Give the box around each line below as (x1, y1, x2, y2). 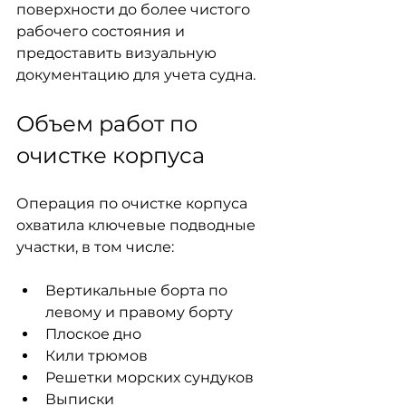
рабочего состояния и (16, 23, 188, 40)
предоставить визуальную (16, 44, 220, 62)
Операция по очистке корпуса (16, 195, 251, 212)
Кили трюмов (45, 347, 148, 364)
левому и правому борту (45, 304, 233, 321)
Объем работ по (16, 111, 203, 137)
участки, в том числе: (16, 238, 174, 256)
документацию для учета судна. (16, 66, 256, 83)
